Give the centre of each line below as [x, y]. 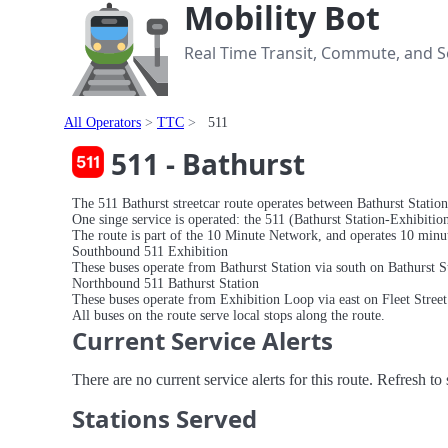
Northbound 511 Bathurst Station [165, 283]
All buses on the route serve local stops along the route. [228, 315]
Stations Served [164, 418]
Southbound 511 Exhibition [150, 251]
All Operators [102, 122]
